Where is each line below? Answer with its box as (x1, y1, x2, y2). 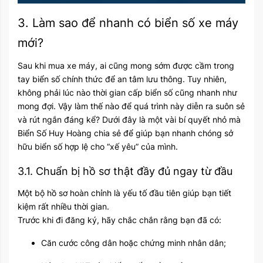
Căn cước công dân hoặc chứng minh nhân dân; (41, 237, 226, 248)
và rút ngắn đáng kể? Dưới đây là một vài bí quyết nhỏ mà (18, 114, 241, 124)
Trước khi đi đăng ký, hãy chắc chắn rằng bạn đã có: (18, 214, 221, 225)
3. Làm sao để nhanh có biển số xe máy (18, 15, 238, 30)
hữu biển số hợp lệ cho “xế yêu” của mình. (18, 141, 178, 151)
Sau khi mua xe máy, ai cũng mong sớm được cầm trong (18, 60, 234, 70)
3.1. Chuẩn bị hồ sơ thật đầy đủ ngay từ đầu (18, 164, 232, 177)
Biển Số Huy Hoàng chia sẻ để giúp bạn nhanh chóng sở (18, 127, 233, 138)
